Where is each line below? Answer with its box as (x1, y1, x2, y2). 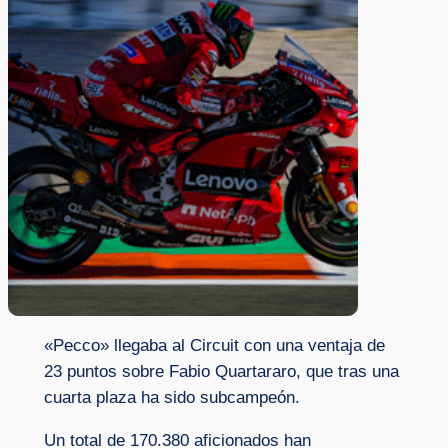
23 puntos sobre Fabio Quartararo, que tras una (43, 362, 399, 382)
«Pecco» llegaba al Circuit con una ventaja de (43, 336, 385, 356)
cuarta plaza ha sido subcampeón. (43, 388, 300, 408)
